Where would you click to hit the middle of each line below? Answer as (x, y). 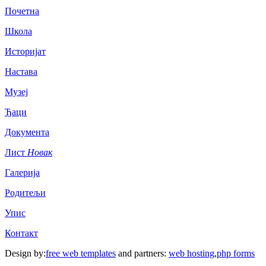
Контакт (21, 233)
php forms (236, 253)
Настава (21, 72)
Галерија (22, 172)
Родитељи (25, 193)
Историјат (25, 51)
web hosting (191, 253)
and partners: (142, 253)
